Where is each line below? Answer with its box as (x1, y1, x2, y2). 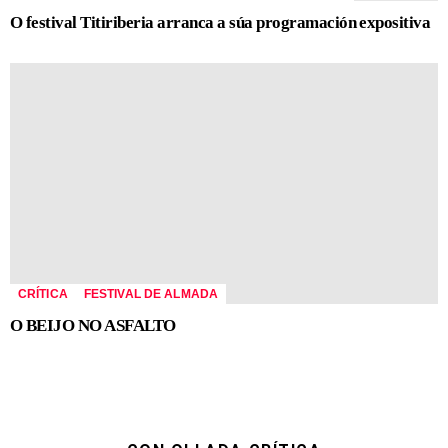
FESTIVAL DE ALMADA (83, 287, 219, 302)
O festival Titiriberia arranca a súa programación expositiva (10, 13, 431, 33)
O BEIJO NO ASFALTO (10, 316, 176, 336)
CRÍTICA (18, 287, 68, 302)
